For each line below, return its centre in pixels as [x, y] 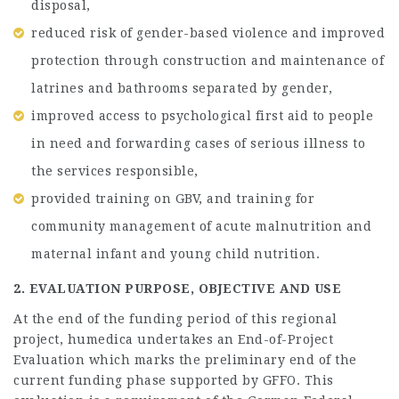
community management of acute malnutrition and [201, 226]
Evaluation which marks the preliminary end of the [185, 360]
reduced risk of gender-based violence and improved [208, 33]
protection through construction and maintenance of [208, 61]
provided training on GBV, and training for [173, 199]
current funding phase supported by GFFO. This [174, 380]
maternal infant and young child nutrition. [175, 254]
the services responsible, [115, 171]
